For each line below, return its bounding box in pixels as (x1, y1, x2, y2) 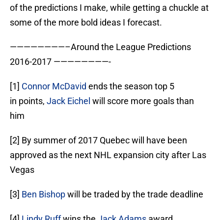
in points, (10, 96, 47, 107)
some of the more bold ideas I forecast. (10, 17, 162, 28)
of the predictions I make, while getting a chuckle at (10, 2, 209, 13)
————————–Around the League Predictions (10, 42, 191, 53)
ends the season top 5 (86, 81, 174, 92)
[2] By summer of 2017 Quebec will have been (10, 135, 187, 146)
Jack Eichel (47, 96, 90, 107)
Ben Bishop (22, 189, 65, 200)
